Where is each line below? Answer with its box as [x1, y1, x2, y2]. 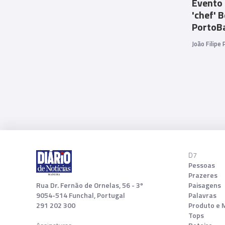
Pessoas [188, 159, 215, 170]
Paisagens [188, 179, 221, 190]
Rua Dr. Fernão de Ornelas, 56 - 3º [36, 179, 143, 190]
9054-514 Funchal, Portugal [36, 189, 125, 200]
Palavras [188, 189, 217, 200]
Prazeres [188, 169, 218, 180]
